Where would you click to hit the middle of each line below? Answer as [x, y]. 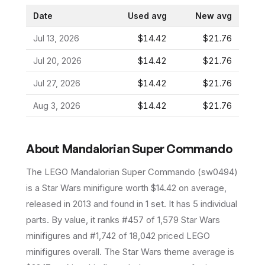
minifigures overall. [64, 252]
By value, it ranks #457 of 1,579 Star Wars [135, 220]
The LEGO [48, 172]
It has [181, 204]
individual [218, 204]
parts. [38, 220]
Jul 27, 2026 [57, 83]
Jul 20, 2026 [57, 61]
